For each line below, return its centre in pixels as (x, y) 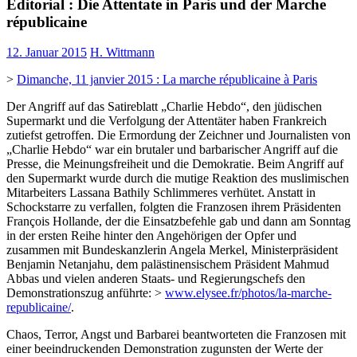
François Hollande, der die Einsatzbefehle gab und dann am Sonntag (178, 222)
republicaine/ (39, 308)
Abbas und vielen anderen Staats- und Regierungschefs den (156, 279)
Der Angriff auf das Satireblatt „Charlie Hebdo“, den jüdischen (164, 107)
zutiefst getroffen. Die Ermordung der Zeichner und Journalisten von (178, 135)
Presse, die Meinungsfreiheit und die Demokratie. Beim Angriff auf (175, 164)
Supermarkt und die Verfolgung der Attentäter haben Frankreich (167, 121)
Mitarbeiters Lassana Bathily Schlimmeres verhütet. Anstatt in (161, 193)
